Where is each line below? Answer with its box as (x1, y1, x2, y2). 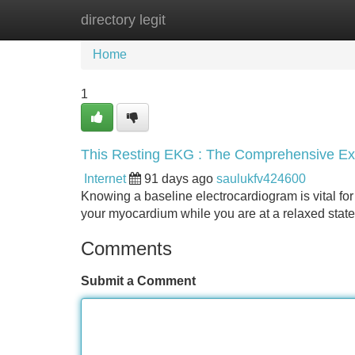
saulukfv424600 (216, 172, 306, 185)
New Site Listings (162, 13, 261, 26)
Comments (81, 238, 172, 259)
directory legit (81, 12, 166, 28)
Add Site (284, 13, 333, 26)
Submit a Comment (81, 274, 196, 288)
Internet (84, 172, 126, 185)
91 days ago (144, 172, 213, 185)
